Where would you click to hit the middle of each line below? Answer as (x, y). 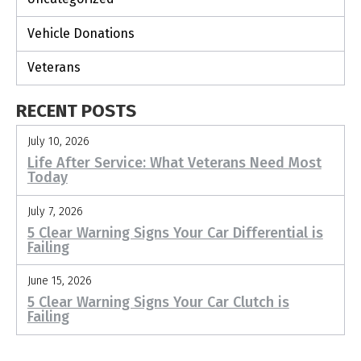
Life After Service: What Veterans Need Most (174, 162)
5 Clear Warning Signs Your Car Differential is (175, 232)
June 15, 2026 (59, 281)
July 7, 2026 (55, 211)
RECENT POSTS (76, 111)
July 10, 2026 (58, 141)
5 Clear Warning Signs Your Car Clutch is (158, 303)
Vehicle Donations (81, 33)
